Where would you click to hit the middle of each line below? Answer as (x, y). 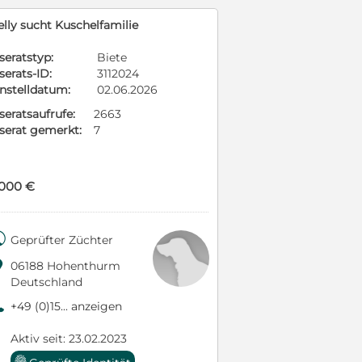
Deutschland (46, 282)
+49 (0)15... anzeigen (66, 306)
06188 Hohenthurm (65, 266)
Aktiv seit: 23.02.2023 (69, 339)
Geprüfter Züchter (62, 240)
